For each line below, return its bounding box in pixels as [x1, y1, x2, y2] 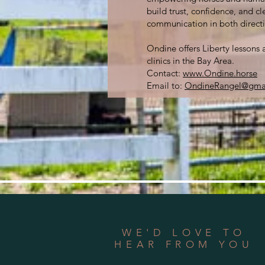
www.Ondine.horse [183, 67, 257, 79]
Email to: [147, 80, 185, 91]
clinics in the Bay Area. [147, 55, 234, 66]
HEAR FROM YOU [114, 238, 254, 250]
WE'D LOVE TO [122, 227, 246, 238]
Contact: [147, 67, 183, 79]
